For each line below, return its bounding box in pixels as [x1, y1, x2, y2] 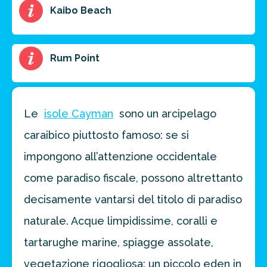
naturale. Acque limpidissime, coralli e [24, 215, 218, 227]
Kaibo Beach [50, 5, 111, 16]
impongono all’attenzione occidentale [24, 150, 217, 163]
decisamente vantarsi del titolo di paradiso [24, 193, 242, 206]
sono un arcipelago [116, 107, 216, 120]
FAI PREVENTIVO [42, 38, 119, 49]
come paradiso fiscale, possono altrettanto [24, 172, 243, 184]
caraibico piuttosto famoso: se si [24, 129, 189, 141]
